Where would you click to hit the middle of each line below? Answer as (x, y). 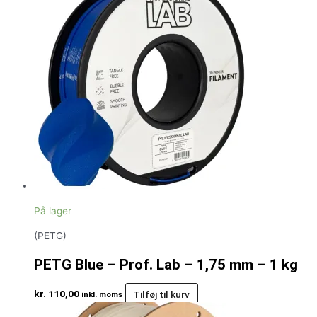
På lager (53, 211)
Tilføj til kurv (162, 294)
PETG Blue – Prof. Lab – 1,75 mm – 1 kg (166, 265)
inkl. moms (102, 295)
